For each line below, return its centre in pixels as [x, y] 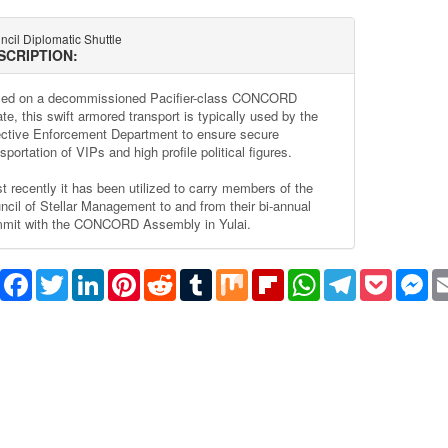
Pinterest [167, 277]
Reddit [196, 277]
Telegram [385, 277]
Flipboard [313, 277]
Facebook [63, 277]
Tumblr [233, 277]
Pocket [413, 277]
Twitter [88, 277]
